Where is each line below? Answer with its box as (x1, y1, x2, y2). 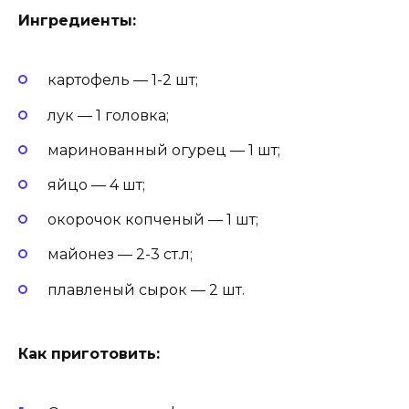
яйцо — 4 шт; (47, 175, 145, 194)
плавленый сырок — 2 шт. (47, 280, 245, 299)
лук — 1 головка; (47, 106, 169, 124)
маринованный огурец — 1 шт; (47, 141, 280, 159)
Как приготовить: (18, 344, 160, 362)
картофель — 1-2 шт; (47, 71, 198, 89)
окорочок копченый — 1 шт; (47, 211, 258, 229)
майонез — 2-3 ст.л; (47, 246, 193, 264)
